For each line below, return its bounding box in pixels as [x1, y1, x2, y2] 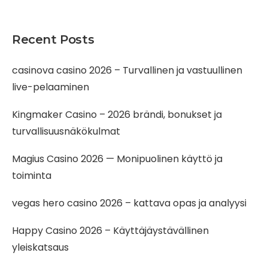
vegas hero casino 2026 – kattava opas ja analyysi [12, 196, 246, 210]
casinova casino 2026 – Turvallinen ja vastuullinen [12, 63, 242, 77]
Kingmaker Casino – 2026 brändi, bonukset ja [12, 108, 222, 121]
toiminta [12, 169, 51, 182]
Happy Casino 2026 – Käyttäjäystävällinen [12, 224, 209, 237]
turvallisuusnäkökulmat [12, 124, 120, 138]
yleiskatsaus [12, 240, 69, 254]
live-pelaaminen [12, 80, 89, 94]
